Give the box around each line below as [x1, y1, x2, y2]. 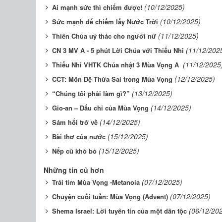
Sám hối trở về [52, 117, 98, 127]
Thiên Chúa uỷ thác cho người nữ [52, 31, 156, 41]
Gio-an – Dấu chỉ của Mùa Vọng [52, 103, 149, 112]
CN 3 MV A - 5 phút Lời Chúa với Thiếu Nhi [52, 45, 184, 55]
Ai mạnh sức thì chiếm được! [52, 2, 142, 12]
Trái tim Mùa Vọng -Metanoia [52, 177, 140, 187]
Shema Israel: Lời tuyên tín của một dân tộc [52, 206, 187, 216]
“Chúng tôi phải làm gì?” [52, 88, 130, 98]
